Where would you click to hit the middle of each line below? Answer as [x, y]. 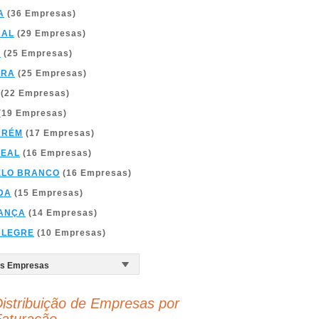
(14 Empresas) [62, 213]
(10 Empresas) [70, 233]
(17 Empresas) [59, 133]
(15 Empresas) [47, 193]
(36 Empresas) [40, 14]
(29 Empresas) [50, 33]
